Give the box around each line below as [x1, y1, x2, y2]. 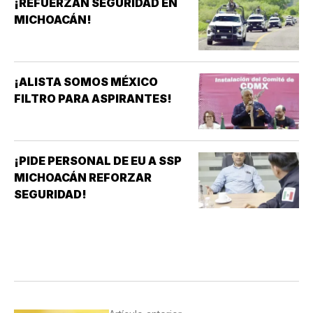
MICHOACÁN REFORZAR [14, 170, 152, 185]
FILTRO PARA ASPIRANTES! [14, 92, 172, 106]
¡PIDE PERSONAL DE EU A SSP [14, 154, 182, 168]
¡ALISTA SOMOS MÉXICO [14, 75, 158, 89]
